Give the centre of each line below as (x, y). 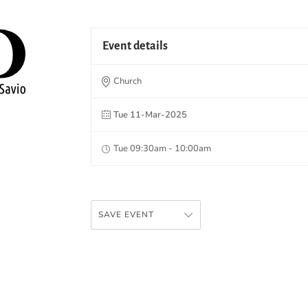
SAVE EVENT (126, 214)
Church (128, 81)
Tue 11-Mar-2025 (150, 114)
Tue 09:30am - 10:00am (162, 148)
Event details (135, 46)
